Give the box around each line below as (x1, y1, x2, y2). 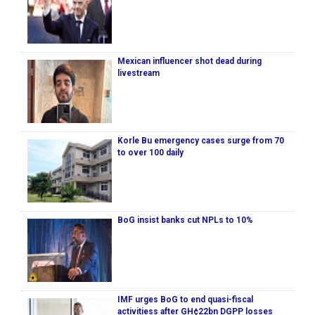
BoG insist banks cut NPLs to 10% (117, 215, 253, 226)
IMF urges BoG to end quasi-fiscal (117, 295, 253, 305)
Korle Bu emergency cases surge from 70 (117, 136, 284, 146)
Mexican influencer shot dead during (117, 56, 262, 67)
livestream (117, 68, 160, 79)
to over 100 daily (117, 148, 184, 158)
